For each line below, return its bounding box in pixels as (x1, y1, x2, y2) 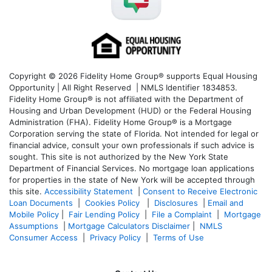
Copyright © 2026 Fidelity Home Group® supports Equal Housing (9, 71, 257, 81)
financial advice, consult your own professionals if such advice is (9, 140, 254, 151)
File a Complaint (152, 209, 214, 220)
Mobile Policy (9, 209, 59, 220)
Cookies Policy (85, 198, 142, 208)
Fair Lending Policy (69, 209, 140, 220)
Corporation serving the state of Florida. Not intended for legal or (9, 129, 259, 139)
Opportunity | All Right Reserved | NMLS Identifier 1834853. (9, 83, 237, 93)
